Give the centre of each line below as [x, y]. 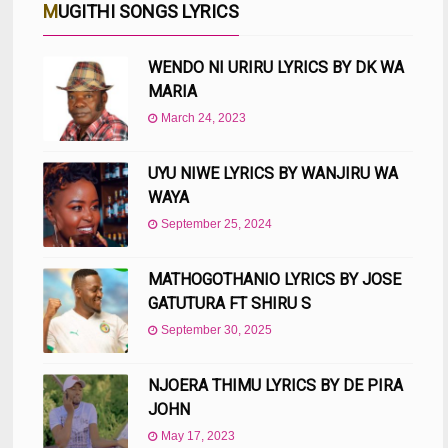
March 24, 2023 [204, 118]
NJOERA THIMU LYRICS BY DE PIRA [276, 386]
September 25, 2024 [217, 224]
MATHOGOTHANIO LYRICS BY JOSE [275, 280]
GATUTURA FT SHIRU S [230, 304]
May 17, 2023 [198, 436]
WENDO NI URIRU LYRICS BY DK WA [276, 68]
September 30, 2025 [217, 330]
